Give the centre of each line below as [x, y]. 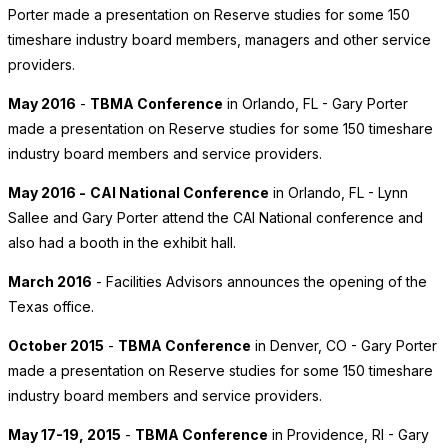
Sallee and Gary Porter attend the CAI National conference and [215, 218]
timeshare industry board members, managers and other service [219, 40]
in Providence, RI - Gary [348, 435]
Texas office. [53, 307]
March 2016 [50, 282]
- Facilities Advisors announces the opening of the [259, 282]
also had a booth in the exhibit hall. [122, 243]
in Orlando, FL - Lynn [338, 193]
